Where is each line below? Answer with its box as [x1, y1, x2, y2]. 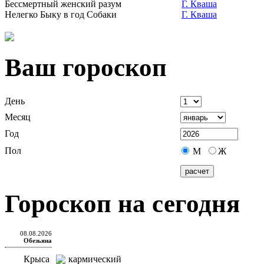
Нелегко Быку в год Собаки [5, 9, 117, 19]
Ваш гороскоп [5, 53, 167, 81]
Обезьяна [24, 236, 52, 244]
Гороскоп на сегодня [5, 189, 240, 217]
